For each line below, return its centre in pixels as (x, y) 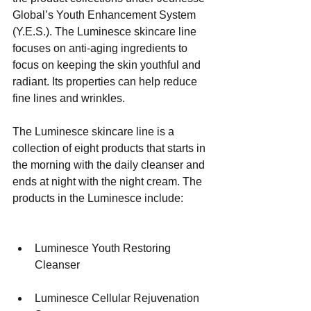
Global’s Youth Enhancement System (106, 15)
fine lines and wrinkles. (69, 99)
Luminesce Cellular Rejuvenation (118, 299)
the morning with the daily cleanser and (110, 165)
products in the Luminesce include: (98, 199)
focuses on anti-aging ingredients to (101, 49)
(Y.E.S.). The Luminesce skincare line (106, 32)
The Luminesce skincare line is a (95, 132)
